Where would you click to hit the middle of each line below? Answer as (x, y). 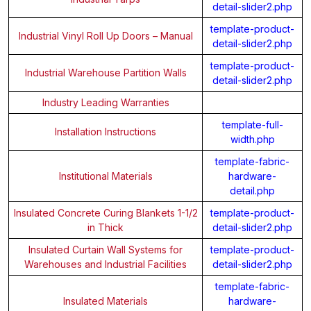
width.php (252, 139)
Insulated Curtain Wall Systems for (106, 249)
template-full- (252, 124)
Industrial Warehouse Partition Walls (106, 72)
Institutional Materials (106, 176)
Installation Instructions (106, 131)
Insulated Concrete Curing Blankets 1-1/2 (106, 212)
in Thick (106, 227)
